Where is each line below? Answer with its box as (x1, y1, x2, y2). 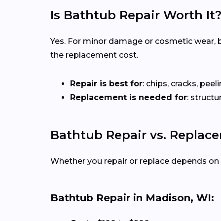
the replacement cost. (50, 50, 138, 60)
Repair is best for (70, 78, 143, 88)
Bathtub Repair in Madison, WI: (50, 191, 214, 204)
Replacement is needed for (70, 92, 187, 102)
